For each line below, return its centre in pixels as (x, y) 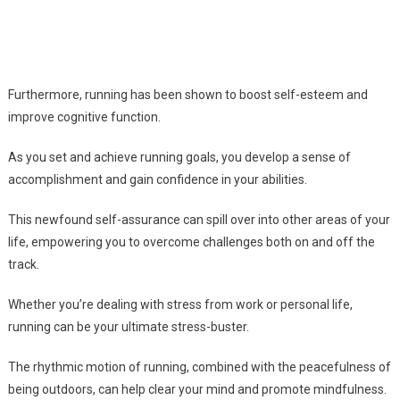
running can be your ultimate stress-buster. (128, 327)
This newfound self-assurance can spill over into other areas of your (199, 220)
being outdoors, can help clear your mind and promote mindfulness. (197, 390)
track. (23, 265)
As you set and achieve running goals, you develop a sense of (179, 158)
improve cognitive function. (84, 117)
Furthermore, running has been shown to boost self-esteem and (187, 95)
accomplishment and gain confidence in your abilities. (157, 180)
